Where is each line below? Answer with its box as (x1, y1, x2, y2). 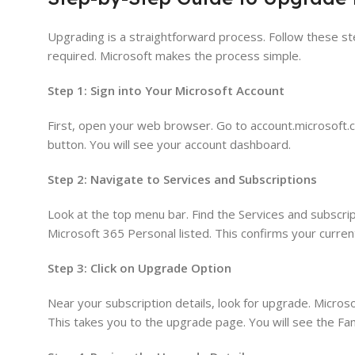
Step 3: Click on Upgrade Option (48, 260, 231, 277)
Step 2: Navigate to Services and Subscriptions (48, 171, 317, 188)
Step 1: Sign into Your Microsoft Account (48, 82, 284, 99)
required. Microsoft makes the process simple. (48, 48, 301, 64)
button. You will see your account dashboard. (48, 136, 291, 153)
